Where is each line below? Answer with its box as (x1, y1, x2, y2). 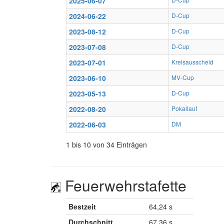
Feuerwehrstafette (61, 174, 186, 196)
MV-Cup (171, 72, 194, 81)
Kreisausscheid (171, 57, 213, 66)
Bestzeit (68, 201, 96, 211)
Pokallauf (171, 103, 197, 112)
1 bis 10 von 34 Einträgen (66, 139, 147, 149)
